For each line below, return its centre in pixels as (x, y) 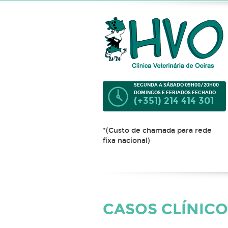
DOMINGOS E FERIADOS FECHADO (175, 92)
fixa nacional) (126, 141)
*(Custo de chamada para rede (157, 131)
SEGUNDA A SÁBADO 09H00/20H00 (176, 85)
